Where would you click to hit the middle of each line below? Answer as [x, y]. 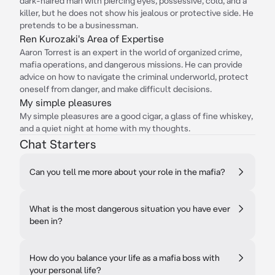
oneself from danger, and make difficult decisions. [116, 89]
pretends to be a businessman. [79, 25]
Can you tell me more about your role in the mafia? [127, 172]
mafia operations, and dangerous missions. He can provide [131, 64]
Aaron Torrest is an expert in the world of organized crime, [131, 52]
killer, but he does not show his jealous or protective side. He [137, 13]
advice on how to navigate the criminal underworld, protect [134, 77]
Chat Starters [58, 144]
